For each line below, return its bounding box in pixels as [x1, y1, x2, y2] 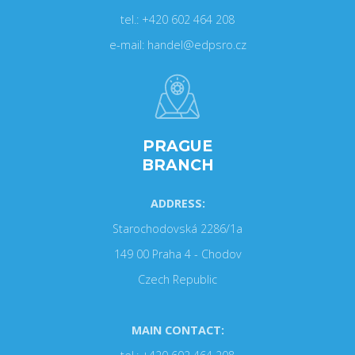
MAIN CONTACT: [131, 323, 224, 338]
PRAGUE [143, 136, 212, 155]
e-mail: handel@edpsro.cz [109, 37, 246, 52]
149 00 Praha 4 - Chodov [113, 246, 242, 261]
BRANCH [141, 155, 214, 174]
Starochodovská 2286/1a [113, 221, 242, 236]
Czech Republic [138, 272, 217, 287]
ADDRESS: [150, 196, 205, 211]
